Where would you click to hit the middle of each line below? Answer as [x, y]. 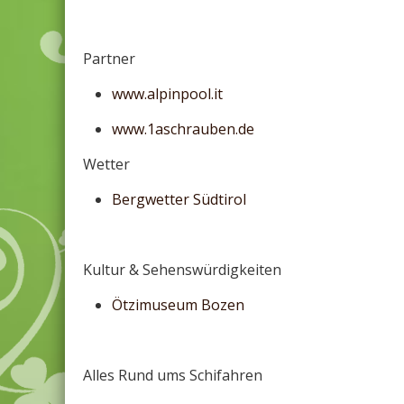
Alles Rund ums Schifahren [173, 375]
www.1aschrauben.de [183, 129]
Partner [109, 59]
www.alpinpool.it [167, 94]
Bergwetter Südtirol [179, 199]
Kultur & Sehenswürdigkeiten [182, 270]
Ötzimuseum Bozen [178, 305]
